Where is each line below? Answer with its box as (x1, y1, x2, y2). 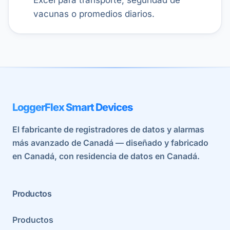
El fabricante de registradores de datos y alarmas (12, 124, 204, 135)
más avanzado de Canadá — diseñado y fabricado (12, 138, 208, 148)
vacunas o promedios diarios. (33, 8, 155, 19)
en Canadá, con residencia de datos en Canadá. (12, 151, 200, 161)
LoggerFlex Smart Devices (12, 101, 132, 113)
